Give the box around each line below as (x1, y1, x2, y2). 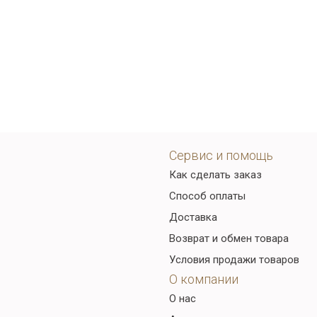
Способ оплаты (169, 190, 246, 202)
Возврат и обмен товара (169, 232, 289, 245)
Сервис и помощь (169, 148, 273, 163)
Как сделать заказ (169, 168, 262, 181)
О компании (169, 272, 238, 287)
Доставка (169, 211, 217, 224)
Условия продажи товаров (169, 253, 299, 266)
